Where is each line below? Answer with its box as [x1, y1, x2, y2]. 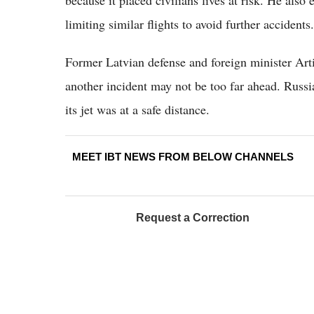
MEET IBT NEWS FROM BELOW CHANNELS [72, 150, 294, 163]
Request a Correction [136, 211, 250, 224]
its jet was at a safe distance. [65, 100, 210, 118]
